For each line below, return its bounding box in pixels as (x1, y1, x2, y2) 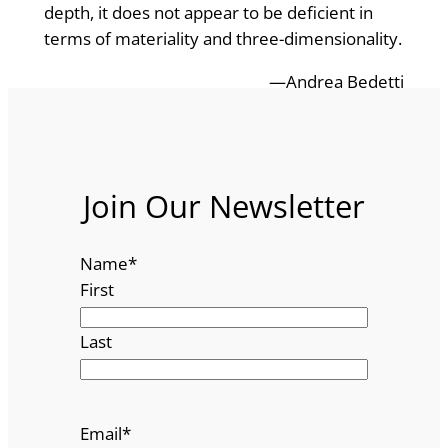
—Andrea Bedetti (269, 70, 405, 94)
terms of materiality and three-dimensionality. (43, 27, 402, 51)
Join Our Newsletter (83, 185, 365, 228)
